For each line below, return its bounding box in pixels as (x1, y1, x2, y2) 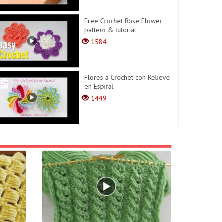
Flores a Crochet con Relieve (84, 72, 170, 82)
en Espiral (84, 81, 114, 91)
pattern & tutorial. (84, 25, 138, 34)
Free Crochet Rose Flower (84, 16, 163, 25)
